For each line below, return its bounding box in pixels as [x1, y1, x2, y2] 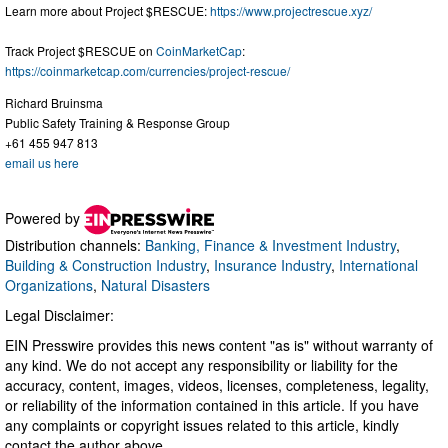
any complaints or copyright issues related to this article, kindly [5, 415, 399, 436]
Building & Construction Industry [5, 255, 206, 276]
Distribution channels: [5, 235, 145, 256]
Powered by [5, 208, 84, 229]
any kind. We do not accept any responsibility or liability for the [5, 355, 398, 376]
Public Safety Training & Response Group [5, 114, 230, 132]
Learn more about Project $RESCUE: [5, 2, 210, 20]
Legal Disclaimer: [5, 305, 114, 326]
